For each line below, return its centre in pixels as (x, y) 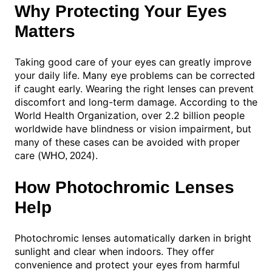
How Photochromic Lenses (124, 187)
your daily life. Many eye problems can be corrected (135, 76)
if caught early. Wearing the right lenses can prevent (134, 89)
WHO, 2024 (66, 156)
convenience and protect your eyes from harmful (127, 264)
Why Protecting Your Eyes (121, 12)
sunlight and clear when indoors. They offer (114, 251)
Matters (45, 32)
